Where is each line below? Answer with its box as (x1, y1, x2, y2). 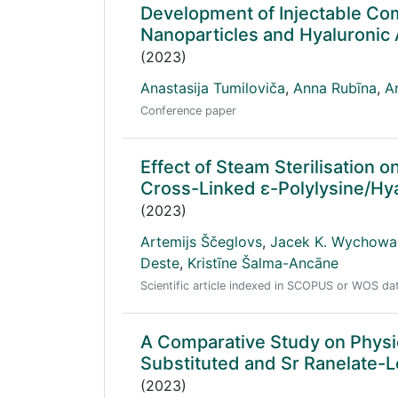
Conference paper (140, 104, 236, 117)
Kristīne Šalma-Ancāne (187, 254, 338, 272)
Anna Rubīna (293, 79, 377, 97)
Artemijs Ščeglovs (140, 233, 262, 251)
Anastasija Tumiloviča (140, 79, 285, 97)
